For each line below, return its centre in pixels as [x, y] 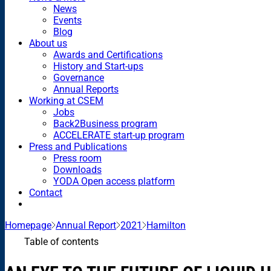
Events [67, 20]
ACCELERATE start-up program [119, 135]
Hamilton [166, 225]
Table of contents [61, 241]
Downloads [77, 169]
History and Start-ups [98, 66]
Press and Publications [78, 146]
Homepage [28, 225]
